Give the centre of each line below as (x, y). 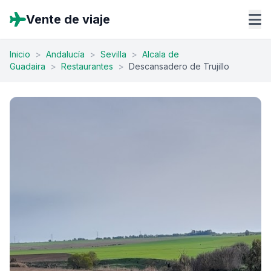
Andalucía (65, 54)
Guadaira (28, 66)
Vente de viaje (68, 19)
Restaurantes (87, 66)
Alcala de (161, 54)
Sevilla (113, 54)
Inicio (20, 54)
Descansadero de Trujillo (179, 66)
